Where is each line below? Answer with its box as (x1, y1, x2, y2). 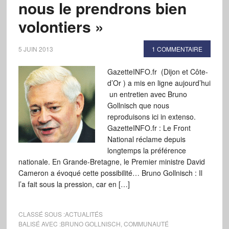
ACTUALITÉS (64, 210, 103, 218)
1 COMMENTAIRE (152, 44, 203, 53)
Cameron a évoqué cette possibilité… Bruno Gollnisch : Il (18, 168, 202, 178)
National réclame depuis (107, 134, 186, 144)
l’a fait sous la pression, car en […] (18, 179, 130, 189)
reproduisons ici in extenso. (107, 111, 200, 122)
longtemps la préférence (107, 145, 186, 155)
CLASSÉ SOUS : (18, 210, 65, 218)
